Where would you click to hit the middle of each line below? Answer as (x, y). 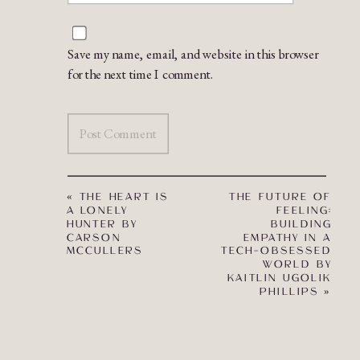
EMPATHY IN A (287, 238)
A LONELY (97, 211)
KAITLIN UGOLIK (279, 278)
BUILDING (301, 224)
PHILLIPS (289, 292)
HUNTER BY (102, 224)
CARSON (94, 238)
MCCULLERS (105, 252)
